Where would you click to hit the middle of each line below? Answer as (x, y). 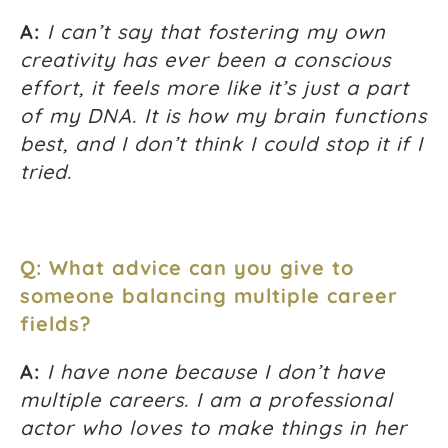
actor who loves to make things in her (213, 428)
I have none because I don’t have (216, 372)
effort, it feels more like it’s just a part (214, 88)
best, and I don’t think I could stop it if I (221, 144)
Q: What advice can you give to (187, 268)
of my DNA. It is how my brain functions (223, 116)
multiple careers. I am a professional (206, 400)
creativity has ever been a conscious (205, 60)
